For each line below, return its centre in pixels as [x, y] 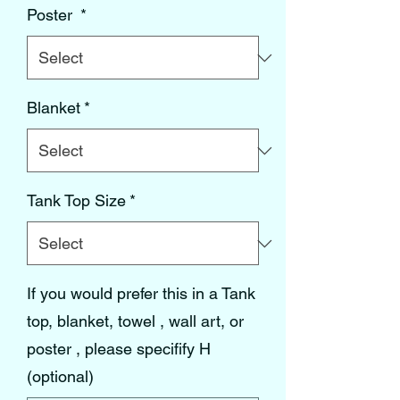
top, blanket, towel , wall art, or [135, 321]
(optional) [60, 377]
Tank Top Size [76, 201]
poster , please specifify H [119, 349]
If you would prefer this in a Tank [141, 294]
